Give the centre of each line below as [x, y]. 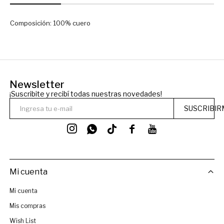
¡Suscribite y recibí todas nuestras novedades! [85, 94]
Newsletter [37, 85]
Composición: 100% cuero [50, 23]
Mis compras [27, 206]
